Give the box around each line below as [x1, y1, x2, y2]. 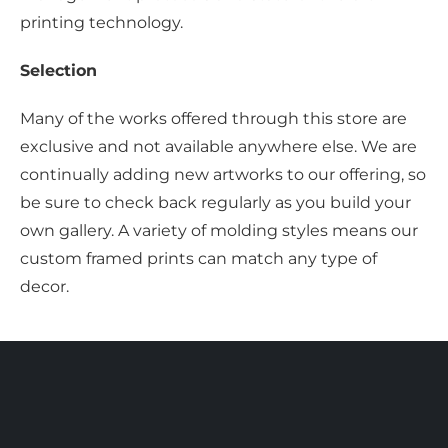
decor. [20, 277, 69, 296]
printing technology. [20, 13, 183, 32]
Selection [20, 61, 97, 80]
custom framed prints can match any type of [20, 249, 377, 268]
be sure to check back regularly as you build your [20, 193, 411, 212]
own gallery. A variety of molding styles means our [20, 221, 418, 240]
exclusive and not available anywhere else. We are [20, 137, 417, 156]
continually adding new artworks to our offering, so [20, 165, 426, 184]
